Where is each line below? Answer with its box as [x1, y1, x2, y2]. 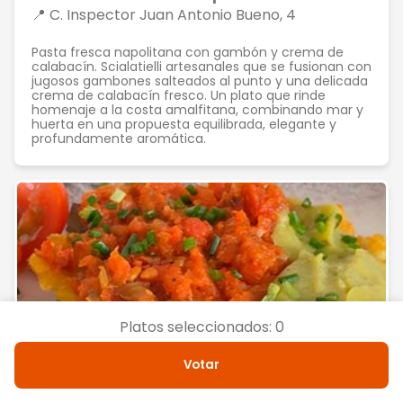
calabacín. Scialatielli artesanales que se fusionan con [31, 58, 372, 76]
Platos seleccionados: [119, 317, 275, 337]
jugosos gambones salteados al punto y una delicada [31, 72, 368, 90]
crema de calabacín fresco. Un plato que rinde [31, 86, 326, 104]
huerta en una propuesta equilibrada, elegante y [31, 115, 336, 133]
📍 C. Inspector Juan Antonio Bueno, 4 [31, 4, 296, 25]
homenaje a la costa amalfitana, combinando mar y [31, 101, 363, 119]
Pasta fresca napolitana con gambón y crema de [31, 43, 344, 61]
